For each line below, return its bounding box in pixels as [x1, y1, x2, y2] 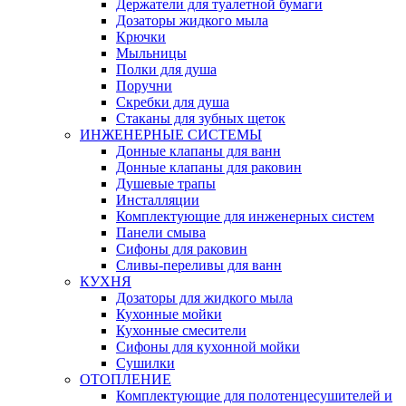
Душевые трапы [116, 175, 216, 191]
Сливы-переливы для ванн [116, 256, 282, 273]
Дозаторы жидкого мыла [116, 12, 268, 28]
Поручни [116, 77, 172, 93]
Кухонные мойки [116, 305, 222, 322]
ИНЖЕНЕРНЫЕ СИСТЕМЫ [80, 126, 262, 142]
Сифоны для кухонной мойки [116, 338, 300, 354]
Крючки [116, 28, 166, 44]
